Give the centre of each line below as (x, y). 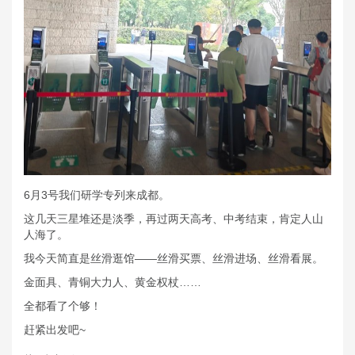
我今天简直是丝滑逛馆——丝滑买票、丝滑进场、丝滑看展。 (174, 258)
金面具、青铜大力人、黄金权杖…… (113, 282)
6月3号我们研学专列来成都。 (97, 195)
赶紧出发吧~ (55, 329)
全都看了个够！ (63, 305)
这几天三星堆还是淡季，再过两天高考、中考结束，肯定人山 (174, 218)
